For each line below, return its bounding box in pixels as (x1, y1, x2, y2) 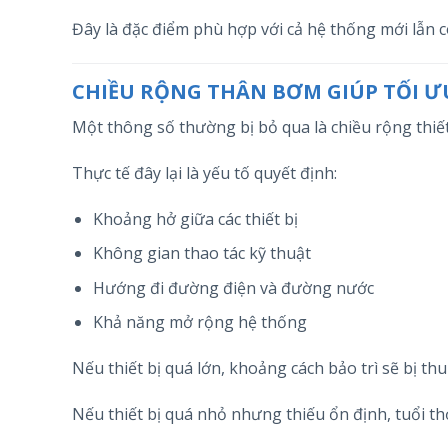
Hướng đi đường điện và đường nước (92, 276, 374, 299)
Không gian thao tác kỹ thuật (92, 242, 311, 265)
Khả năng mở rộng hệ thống (92, 311, 307, 334)
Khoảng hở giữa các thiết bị (92, 207, 298, 230)
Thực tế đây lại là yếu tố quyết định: (72, 161, 337, 184)
